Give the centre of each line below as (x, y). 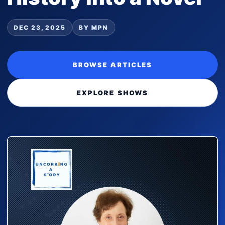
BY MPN (94, 27)
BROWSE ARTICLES (113, 65)
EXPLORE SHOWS (113, 93)
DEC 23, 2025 (40, 27)
